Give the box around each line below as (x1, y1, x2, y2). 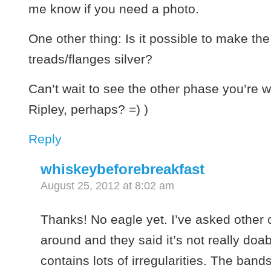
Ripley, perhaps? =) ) (28, 102, 149, 116)
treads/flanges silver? (28, 51, 153, 66)
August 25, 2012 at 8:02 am (41, 179, 175, 192)
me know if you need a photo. (28, 1, 200, 16)
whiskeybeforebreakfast (41, 160, 205, 177)
